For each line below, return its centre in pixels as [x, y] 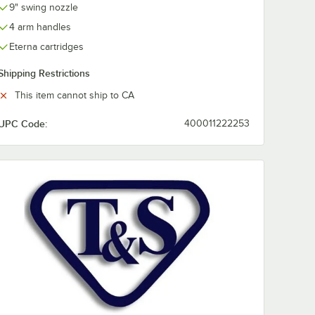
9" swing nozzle [44, 7]
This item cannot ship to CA [75, 95]
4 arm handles [40, 27]
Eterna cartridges [46, 47]
